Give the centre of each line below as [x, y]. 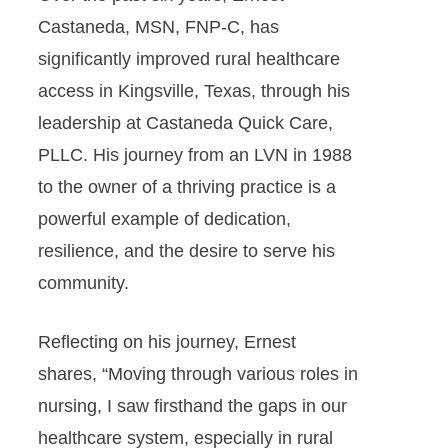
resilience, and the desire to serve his [186, 251]
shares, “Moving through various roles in [197, 374]
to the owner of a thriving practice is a [186, 187]
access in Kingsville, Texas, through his [193, 91]
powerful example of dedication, [164, 219]
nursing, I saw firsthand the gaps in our [192, 406]
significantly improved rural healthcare [188, 59]
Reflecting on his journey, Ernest [166, 342]
